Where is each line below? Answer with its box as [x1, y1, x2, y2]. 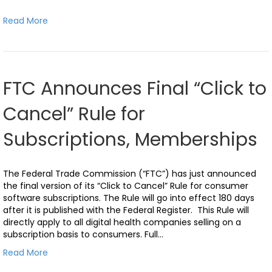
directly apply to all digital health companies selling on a [3, 216, 241, 228]
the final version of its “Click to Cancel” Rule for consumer [3, 179, 248, 192]
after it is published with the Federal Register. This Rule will [3, 203, 249, 216]
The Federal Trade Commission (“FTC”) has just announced [3, 167, 256, 180]
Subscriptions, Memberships [3, 126, 257, 152]
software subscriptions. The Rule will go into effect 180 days [3, 191, 254, 204]
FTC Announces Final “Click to [3, 75, 267, 101]
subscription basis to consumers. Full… [3, 228, 163, 240]
